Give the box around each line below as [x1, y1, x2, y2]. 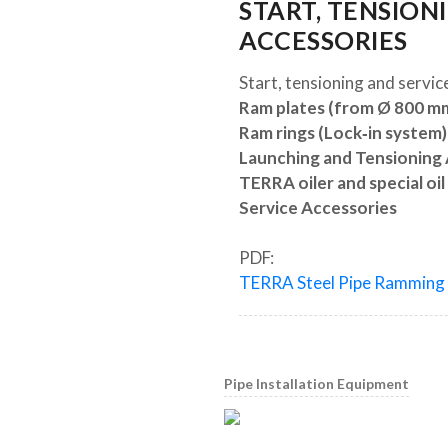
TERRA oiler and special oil [239, 172, 445, 193]
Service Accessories [239, 197, 397, 218]
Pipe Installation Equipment [224, 375, 409, 392]
